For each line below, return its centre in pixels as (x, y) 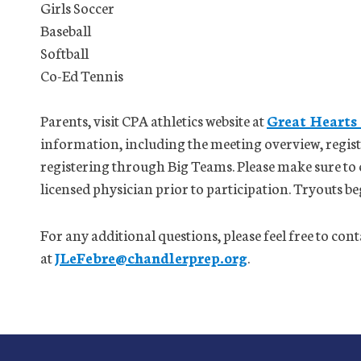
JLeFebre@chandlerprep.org (151, 257)
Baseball (66, 30)
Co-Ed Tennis (82, 75)
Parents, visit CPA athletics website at (154, 120)
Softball (64, 52)
